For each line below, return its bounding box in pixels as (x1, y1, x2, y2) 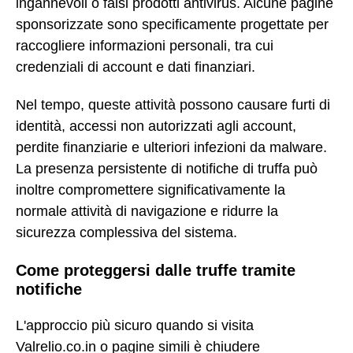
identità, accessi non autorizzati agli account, (16, 118, 296, 135)
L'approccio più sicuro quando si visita (16, 318, 254, 334)
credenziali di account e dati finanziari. (16, 58, 255, 75)
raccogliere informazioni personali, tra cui (16, 37, 273, 54)
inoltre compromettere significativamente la (16, 182, 285, 199)
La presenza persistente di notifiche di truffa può (16, 161, 318, 177)
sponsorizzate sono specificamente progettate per (16, 16, 329, 32)
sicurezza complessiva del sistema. (16, 225, 237, 241)
